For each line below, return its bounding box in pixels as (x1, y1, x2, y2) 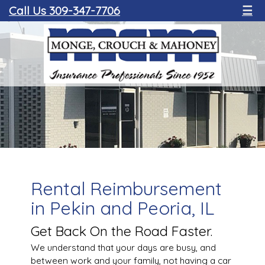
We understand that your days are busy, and (30, 242, 216, 253)
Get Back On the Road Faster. (30, 222, 212, 240)
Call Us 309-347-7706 (9, 3, 120, 18)
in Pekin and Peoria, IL (30, 196, 214, 219)
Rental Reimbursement (30, 177, 222, 200)
